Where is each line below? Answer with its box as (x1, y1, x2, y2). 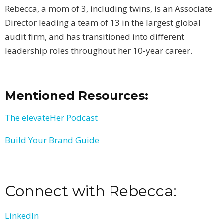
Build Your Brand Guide (5, 134, 99, 146)
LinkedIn (5, 210, 39, 222)
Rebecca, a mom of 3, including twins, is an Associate (5, 3, 212, 15)
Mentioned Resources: (5, 88, 148, 103)
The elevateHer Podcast (5, 112, 98, 124)
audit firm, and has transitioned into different (5, 31, 184, 43)
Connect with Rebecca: (5, 182, 177, 201)
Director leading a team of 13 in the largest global (5, 17, 201, 29)
